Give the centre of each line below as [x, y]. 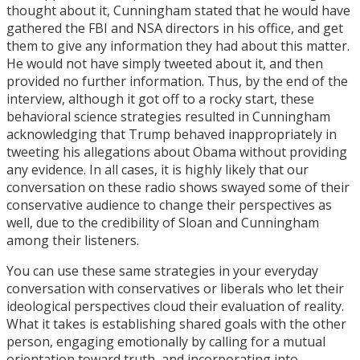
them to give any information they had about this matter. [178, 45]
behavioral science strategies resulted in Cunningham [168, 116]
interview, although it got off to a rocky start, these [160, 98]
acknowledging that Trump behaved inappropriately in [172, 134]
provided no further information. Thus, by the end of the [177, 81]
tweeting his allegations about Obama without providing [177, 151]
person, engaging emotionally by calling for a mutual [166, 341]
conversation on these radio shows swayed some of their [178, 187]
